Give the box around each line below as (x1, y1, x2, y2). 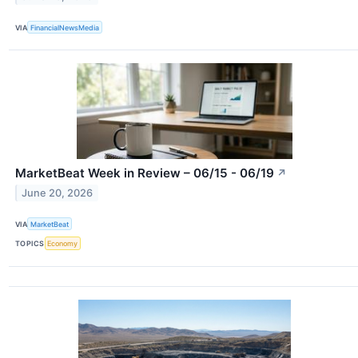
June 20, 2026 (22, 187, 93, 200)
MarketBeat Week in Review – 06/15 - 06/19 (15, 165, 274, 181)
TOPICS (15, 239, 45, 249)
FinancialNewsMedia (30, 22, 100, 32)
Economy (47, 239, 78, 249)
